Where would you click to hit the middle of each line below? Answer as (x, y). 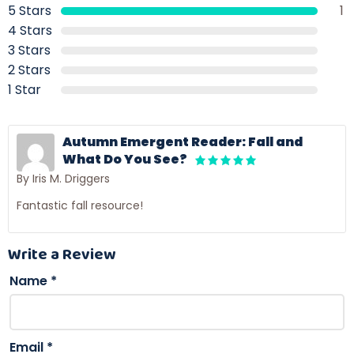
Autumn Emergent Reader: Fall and (183, 142)
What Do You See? (125, 160)
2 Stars (29, 70)
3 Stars (29, 51)
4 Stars (30, 31)
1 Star (24, 90)
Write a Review (62, 253)
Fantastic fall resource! (80, 205)
